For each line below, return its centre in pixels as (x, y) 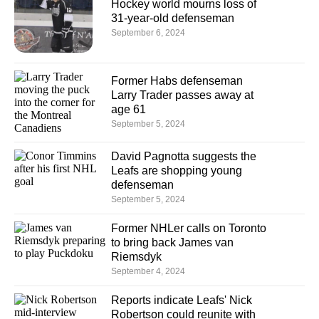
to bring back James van (172, 242)
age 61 (129, 109)
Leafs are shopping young (177, 170)
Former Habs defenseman (177, 80)
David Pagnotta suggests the (184, 156)
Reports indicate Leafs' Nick (182, 300)
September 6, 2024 (148, 32)
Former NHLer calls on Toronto (189, 228)
